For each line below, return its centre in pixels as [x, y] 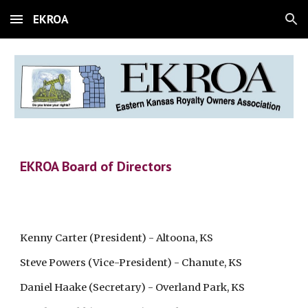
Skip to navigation [254, 25]
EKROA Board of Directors [96, 166]
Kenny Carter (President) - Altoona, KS [117, 238]
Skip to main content [60, 25]
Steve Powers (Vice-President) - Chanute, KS [131, 263]
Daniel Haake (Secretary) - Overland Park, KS [133, 287]
